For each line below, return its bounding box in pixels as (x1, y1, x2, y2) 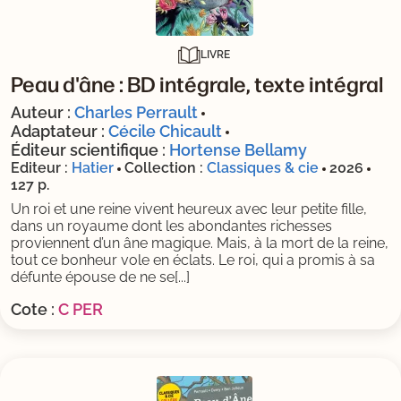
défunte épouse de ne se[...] (11, 268, 190, 286)
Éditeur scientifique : (11, 140, 169, 159)
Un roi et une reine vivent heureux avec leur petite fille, (11, 200, 367, 218)
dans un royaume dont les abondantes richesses (11, 217, 332, 235)
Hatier (72, 158, 114, 176)
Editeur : (11, 158, 68, 176)
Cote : (11, 299, 55, 319)
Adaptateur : (11, 121, 108, 141)
